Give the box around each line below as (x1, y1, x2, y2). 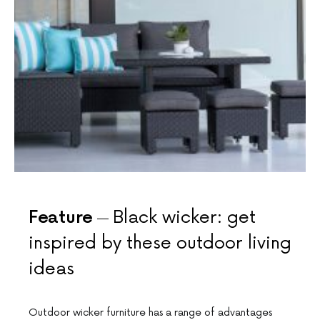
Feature (29, 207, 93, 229)
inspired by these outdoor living (29, 233, 291, 254)
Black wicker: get (112, 207, 256, 229)
